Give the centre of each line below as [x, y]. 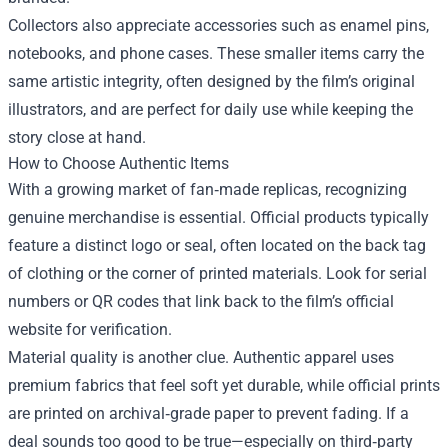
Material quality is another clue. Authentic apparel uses [201, 357]
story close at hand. [77, 137]
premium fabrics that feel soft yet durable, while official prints [224, 385]
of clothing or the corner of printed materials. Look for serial [217, 273]
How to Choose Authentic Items [118, 163]
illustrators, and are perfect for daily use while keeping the [210, 109]
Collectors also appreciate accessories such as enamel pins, [218, 25]
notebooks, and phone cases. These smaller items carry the [216, 53]
